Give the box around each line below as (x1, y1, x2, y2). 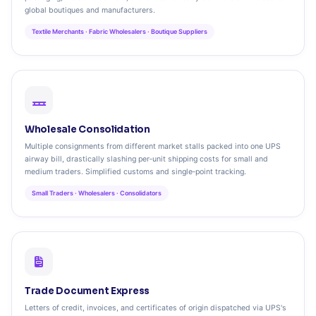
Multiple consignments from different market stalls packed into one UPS (25, 142, 281, 151)
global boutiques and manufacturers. (25, 6, 155, 15)
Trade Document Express (25, 285, 150, 297)
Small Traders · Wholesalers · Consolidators (32, 189, 162, 197)
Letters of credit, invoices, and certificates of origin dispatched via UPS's (25, 303, 286, 312)
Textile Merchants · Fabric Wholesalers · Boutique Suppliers (32, 28, 207, 35)
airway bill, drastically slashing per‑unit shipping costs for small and (25, 154, 268, 164)
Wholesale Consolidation (25, 123, 150, 135)
